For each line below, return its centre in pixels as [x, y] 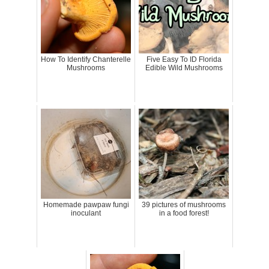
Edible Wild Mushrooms [184, 68]
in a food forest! [184, 213]
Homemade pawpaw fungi [86, 204]
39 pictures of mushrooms [184, 204]
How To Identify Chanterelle [86, 59]
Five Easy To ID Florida [184, 59]
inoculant [86, 213]
